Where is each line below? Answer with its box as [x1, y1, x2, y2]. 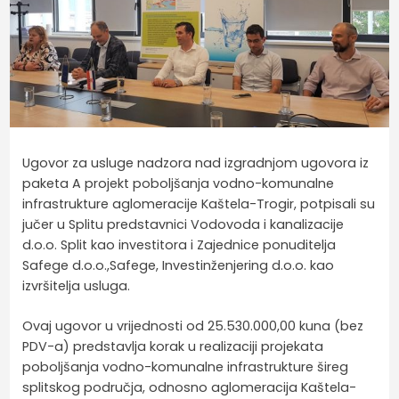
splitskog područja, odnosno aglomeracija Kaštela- [22, 378, 357, 396]
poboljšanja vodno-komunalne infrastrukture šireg [22, 357, 349, 376]
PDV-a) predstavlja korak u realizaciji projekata [22, 337, 324, 355]
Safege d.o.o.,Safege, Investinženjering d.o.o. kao [22, 256, 335, 274]
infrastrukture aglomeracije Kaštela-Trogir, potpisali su [22, 194, 376, 213]
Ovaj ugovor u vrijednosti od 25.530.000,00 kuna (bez [22, 316, 364, 335]
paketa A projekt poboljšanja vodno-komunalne [22, 174, 335, 192]
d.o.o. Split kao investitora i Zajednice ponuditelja [22, 235, 337, 254]
